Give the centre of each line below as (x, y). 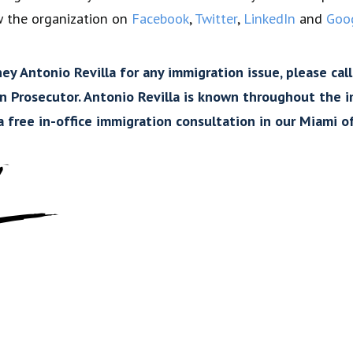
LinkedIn (269, 19)
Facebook (160, 19)
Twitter (216, 19)
